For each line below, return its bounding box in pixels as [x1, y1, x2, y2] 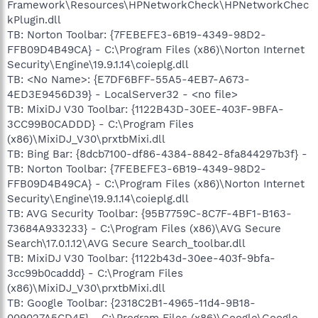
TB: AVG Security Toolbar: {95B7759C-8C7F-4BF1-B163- [7, 207, 292, 220]
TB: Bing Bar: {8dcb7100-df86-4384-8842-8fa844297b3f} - [7, 147, 307, 160]
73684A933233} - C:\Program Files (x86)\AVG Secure [7, 221, 281, 235]
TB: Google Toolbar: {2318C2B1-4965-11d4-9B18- [7, 296, 256, 309]
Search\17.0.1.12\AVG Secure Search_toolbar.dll [7, 236, 246, 250]
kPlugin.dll [7, 13, 61, 26]
